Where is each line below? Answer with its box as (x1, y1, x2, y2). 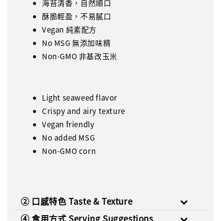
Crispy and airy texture (42, 106, 125, 116)
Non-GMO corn (42, 146, 96, 156)
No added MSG (42, 132, 95, 143)
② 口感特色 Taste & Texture (21, 195, 133, 208)
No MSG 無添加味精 (42, 37, 111, 48)
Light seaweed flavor (42, 92, 117, 103)
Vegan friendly (42, 119, 95, 130)
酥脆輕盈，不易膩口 (42, 11, 111, 22)
